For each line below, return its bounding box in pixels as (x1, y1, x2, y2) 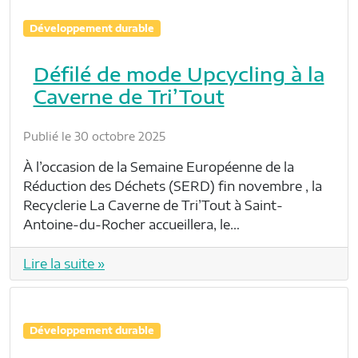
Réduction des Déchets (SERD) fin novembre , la (23, 177, 322, 194)
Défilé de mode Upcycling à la (33, 61, 324, 86)
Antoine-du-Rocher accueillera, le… (23, 216, 240, 233)
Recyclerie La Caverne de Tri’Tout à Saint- (23, 197, 283, 213)
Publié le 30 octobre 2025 (23, 129, 165, 143)
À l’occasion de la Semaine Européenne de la (23, 158, 294, 175)
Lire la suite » (23, 255, 105, 272)
